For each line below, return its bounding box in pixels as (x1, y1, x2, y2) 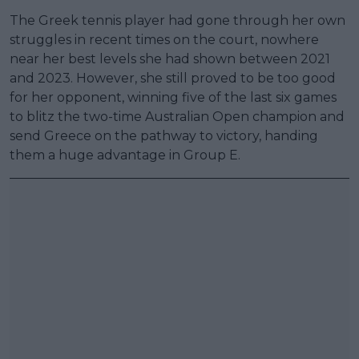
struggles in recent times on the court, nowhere (10, 31, 319, 47)
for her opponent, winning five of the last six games (10, 89, 337, 105)
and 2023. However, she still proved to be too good (10, 70, 336, 86)
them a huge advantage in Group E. (10, 147, 240, 163)
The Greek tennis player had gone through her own (10, 12, 345, 28)
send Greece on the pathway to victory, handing (10, 127, 318, 143)
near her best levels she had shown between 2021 (10, 50, 330, 67)
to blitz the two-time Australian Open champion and (10, 108, 345, 124)
